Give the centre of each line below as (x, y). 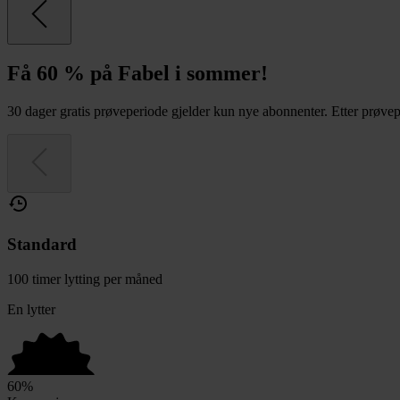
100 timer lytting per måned (85, 279)
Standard (42, 245)
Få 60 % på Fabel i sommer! (137, 74)
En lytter (31, 309)
